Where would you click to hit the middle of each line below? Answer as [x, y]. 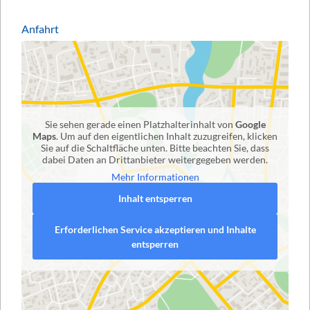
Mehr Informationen [155, 176]
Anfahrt [40, 28]
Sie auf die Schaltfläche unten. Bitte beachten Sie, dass [155, 147]
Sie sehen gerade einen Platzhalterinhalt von [140, 124]
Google [250, 124]
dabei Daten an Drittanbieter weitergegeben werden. [155, 159]
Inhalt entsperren [155, 198]
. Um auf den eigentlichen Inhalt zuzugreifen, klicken [167, 136]
